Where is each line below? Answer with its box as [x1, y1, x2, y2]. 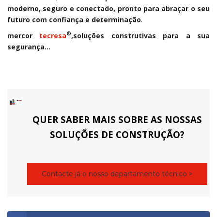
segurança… [7, 42, 50, 51]
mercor [7, 31, 40, 40]
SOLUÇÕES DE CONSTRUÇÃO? [50, 128, 185, 140]
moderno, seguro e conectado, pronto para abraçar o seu [7, 3, 210, 13]
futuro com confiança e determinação [7, 15, 141, 24]
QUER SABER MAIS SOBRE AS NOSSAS [32, 113, 202, 125]
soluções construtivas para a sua [73, 31, 210, 40]
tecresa [39, 31, 67, 40]
